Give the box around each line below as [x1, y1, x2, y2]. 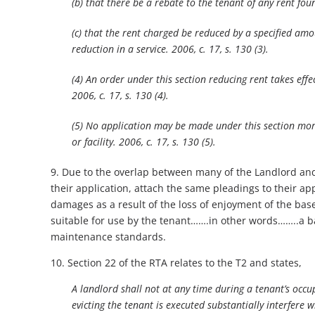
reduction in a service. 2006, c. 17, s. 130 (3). [72, 42, 269, 56]
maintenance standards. [51, 230, 166, 244]
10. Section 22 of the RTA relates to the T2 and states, [51, 256, 302, 270]
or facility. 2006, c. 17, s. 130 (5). [72, 135, 216, 149]
